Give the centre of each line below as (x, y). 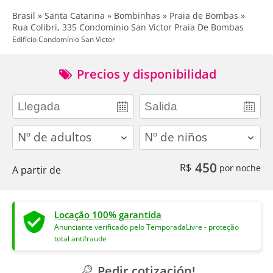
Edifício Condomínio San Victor (64, 39)
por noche (239, 168)
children (157, 131)
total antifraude (80, 238)
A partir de (37, 170)
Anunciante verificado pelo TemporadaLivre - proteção (147, 227)
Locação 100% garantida (108, 214)
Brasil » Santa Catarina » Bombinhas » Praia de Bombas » (129, 16)
